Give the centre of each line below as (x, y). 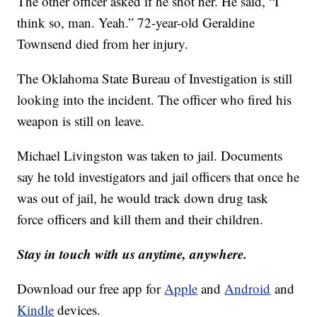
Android (248, 288)
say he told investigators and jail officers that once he (158, 176)
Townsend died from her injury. (103, 43)
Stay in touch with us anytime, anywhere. (132, 253)
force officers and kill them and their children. (143, 219)
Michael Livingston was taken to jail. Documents (150, 155)
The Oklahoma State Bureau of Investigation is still (155, 78)
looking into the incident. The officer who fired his (155, 99)
